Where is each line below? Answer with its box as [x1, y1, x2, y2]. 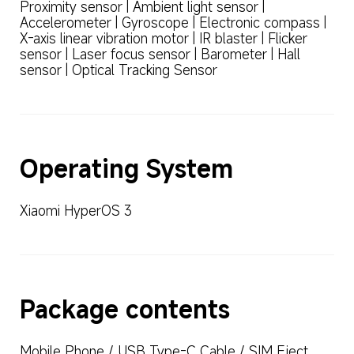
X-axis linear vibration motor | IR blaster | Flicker [19, 28, 311, 47]
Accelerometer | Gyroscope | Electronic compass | [19, 13, 330, 32]
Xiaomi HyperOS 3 [19, 201, 132, 220]
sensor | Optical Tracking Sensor [19, 60, 217, 79]
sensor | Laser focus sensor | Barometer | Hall [19, 44, 304, 63]
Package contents [19, 292, 230, 326]
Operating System [19, 152, 233, 185]
